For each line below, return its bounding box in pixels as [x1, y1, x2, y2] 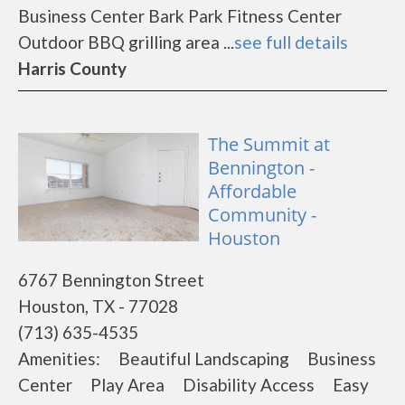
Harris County [18, 58, 127, 79]
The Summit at [208, 132, 330, 156]
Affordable [208, 179, 297, 203]
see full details [234, 32, 348, 52]
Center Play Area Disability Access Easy [18, 374, 369, 395]
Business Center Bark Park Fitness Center [18, 5, 342, 26]
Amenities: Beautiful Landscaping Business [18, 348, 376, 369]
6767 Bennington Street [18, 269, 204, 290]
